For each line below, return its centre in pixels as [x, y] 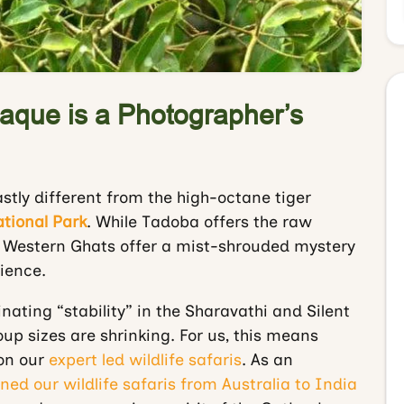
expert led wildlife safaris [145, 360]
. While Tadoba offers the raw [199, 222]
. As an [267, 360]
